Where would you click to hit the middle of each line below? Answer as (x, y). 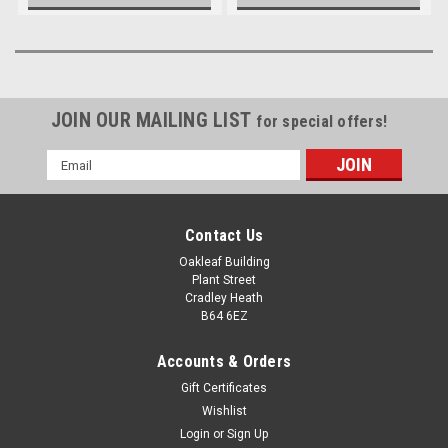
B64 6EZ (224, 316)
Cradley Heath (224, 298)
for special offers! (322, 122)
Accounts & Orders (224, 362)
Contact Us (224, 236)
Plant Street (224, 280)
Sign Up (248, 434)
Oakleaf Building (224, 262)
